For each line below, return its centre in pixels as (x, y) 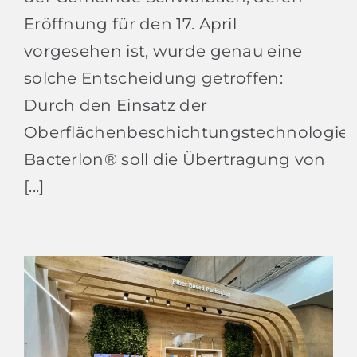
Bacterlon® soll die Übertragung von (175, 159)
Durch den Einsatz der (116, 105)
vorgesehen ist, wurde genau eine (163, 51)
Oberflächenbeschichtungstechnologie (186, 132)
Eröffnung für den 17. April (130, 24)
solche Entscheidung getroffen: (153, 78)
